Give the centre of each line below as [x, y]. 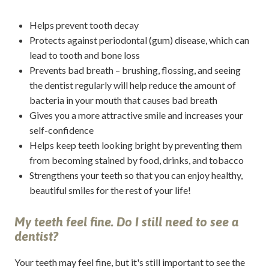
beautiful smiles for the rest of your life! [110, 190]
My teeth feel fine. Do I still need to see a [126, 222]
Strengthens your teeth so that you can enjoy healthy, [136, 175]
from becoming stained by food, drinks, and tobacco [136, 160]
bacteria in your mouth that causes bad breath [123, 100]
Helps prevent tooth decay [84, 25]
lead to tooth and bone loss [84, 55]
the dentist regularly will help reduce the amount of [132, 85]
